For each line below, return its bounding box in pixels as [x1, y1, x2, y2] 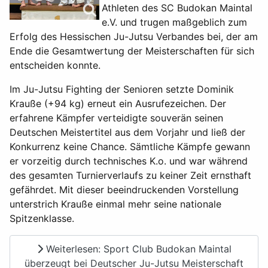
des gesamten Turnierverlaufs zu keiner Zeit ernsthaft [10, 169, 251, 182]
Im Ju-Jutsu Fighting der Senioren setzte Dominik [10, 83, 234, 96]
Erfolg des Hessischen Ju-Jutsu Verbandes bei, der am [10, 31, 258, 43]
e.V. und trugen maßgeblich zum [102, 16, 247, 29]
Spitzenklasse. [10, 212, 74, 225]
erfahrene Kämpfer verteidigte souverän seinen [10, 112, 223, 124]
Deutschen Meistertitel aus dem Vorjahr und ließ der [10, 126, 245, 139]
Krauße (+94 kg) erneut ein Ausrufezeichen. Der [10, 98, 226, 110]
